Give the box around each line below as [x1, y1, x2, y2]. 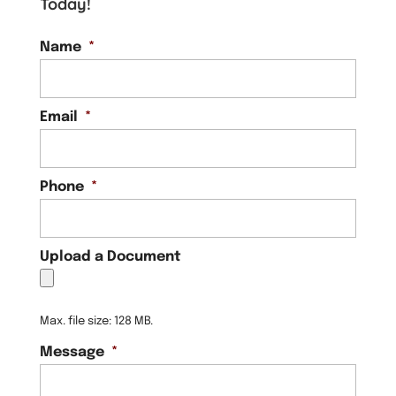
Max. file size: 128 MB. [39, 315, 153, 327]
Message [39, 344, 104, 360]
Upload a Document [39, 248, 181, 264]
